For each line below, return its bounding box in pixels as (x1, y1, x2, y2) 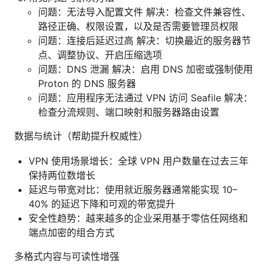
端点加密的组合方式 (29, 226, 114, 239)
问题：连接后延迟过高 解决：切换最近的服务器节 (38, 35, 251, 47)
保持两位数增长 (29, 169, 95, 182)
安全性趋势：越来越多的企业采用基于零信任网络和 (29, 212, 248, 225)
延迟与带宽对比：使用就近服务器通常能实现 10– (29, 184, 237, 196)
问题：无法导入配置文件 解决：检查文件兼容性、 (38, 6, 251, 18)
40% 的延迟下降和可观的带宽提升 (29, 198, 175, 210)
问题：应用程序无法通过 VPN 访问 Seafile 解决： (38, 92, 253, 104)
